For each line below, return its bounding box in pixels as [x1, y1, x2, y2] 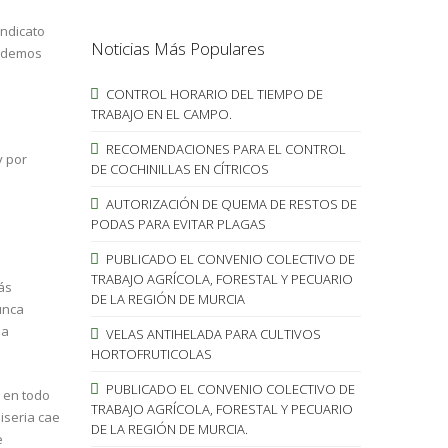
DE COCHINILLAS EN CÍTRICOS [90, 159, 269, 178]
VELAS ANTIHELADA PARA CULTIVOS [102, 324, 321, 343]
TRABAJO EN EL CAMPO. [90, 104, 232, 123]
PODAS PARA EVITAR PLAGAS [90, 214, 266, 233]
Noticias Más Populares [90, 36, 265, 60]
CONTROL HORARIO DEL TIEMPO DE [102, 84, 323, 103]
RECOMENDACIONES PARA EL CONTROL [102, 139, 346, 158]
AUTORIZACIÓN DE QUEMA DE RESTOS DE [102, 194, 357, 213]
